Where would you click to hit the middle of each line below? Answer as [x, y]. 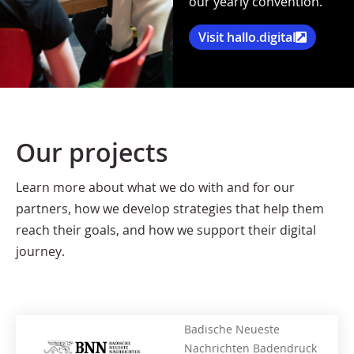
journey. [40, 252]
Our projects [92, 153]
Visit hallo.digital [247, 38]
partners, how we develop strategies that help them [170, 209]
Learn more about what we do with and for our [155, 188]
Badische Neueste [232, 329]
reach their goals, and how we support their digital [166, 230]
